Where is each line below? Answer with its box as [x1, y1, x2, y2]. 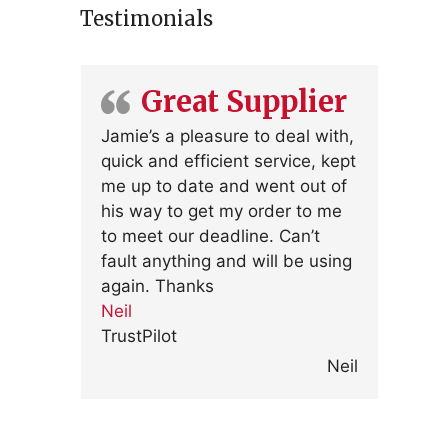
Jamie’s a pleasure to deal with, [101, 126, 354, 146]
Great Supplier [141, 83, 347, 120]
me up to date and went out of [101, 176, 347, 196]
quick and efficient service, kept [101, 151, 356, 171]
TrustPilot [101, 326, 177, 346]
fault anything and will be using [101, 251, 352, 271]
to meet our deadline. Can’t [101, 226, 320, 246]
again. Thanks [101, 276, 214, 296]
